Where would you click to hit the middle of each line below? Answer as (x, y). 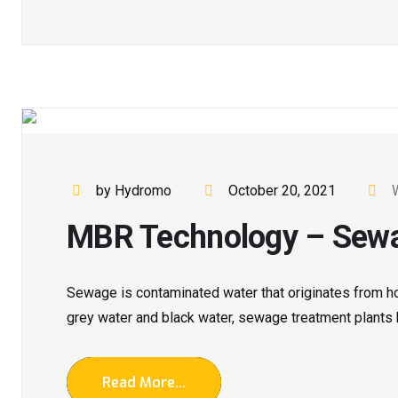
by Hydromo (134, 190)
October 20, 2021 (282, 190)
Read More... (144, 382)
